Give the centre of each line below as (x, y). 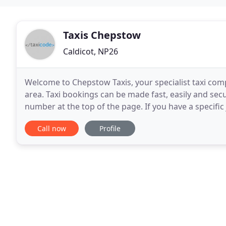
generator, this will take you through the (101, 119)
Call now (52, 128)
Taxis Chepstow (102, 35)
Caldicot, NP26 (91, 51)
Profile (110, 128)
